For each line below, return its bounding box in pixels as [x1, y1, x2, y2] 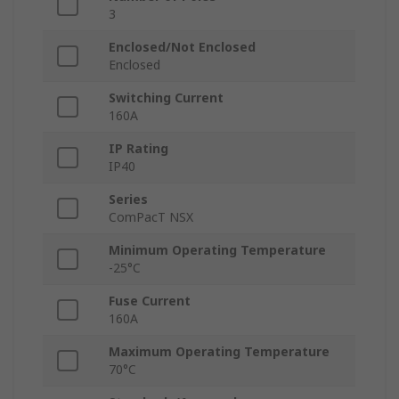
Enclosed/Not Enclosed [109, 38, 256, 56]
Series [109, 191, 148, 208]
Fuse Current [109, 292, 191, 310]
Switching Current [109, 89, 224, 107]
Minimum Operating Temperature [109, 241, 326, 259]
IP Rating [109, 140, 168, 158]
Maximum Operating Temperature [109, 343, 330, 361]
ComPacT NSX [109, 208, 193, 226]
